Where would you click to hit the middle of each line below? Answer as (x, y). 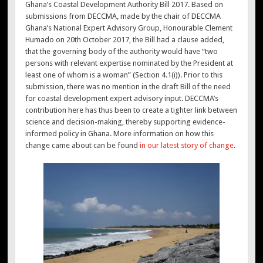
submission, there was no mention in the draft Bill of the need (128, 87)
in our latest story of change (187, 146)
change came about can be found (83, 146)
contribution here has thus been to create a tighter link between (131, 110)
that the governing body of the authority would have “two (122, 52)
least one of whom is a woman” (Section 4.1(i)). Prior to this (124, 75)
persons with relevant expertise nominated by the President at (129, 63)
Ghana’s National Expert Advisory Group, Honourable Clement (129, 28)
